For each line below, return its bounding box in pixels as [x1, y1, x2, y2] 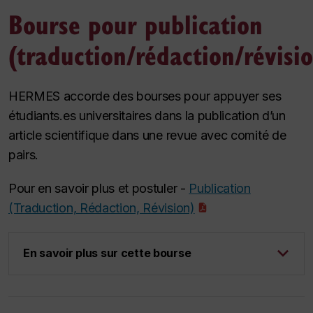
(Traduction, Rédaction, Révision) [8, 200, 195, 215]
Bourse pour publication [8, 5, 263, 42]
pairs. [8, 147, 39, 162]
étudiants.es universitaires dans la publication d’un [8, 108, 286, 123]
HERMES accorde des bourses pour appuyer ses [8, 88, 282, 103]
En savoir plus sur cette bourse [23, 246, 191, 261]
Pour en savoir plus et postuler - [8, 180, 189, 196]
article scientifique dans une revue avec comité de [8, 127, 286, 143]
